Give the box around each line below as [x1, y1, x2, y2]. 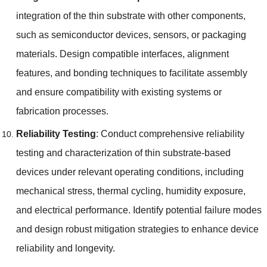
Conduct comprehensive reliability [100, 128, 244, 139]
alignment [187, 48, 229, 59]
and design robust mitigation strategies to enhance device [15, 223, 259, 234]
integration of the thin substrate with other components [15, 10, 243, 21]
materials [15, 48, 55, 59]
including [204, 166, 244, 177]
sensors [153, 29, 187, 40]
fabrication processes [15, 105, 106, 116]
